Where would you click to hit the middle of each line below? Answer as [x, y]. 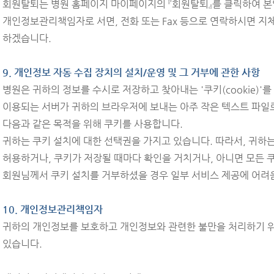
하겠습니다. [27, 38]
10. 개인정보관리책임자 [53, 209]
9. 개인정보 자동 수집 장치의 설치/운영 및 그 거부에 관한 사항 [131, 72]
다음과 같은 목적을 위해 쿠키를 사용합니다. [93, 124]
